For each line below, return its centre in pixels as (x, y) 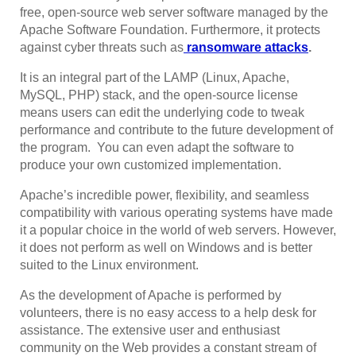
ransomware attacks (248, 47)
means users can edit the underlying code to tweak (162, 112)
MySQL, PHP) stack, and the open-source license (159, 95)
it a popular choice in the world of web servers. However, (178, 230)
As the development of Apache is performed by (151, 295)
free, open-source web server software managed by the (174, 12)
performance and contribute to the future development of (176, 130)
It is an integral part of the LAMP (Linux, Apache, (155, 77)
